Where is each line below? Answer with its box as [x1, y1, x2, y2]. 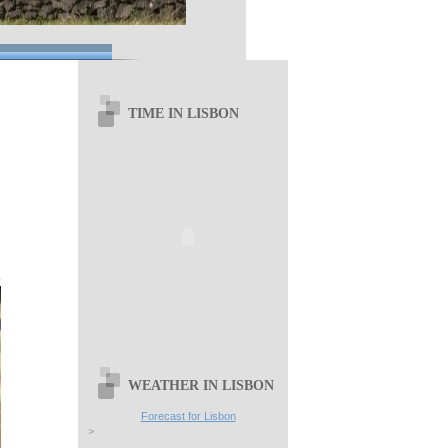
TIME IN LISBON [128, 105, 239, 122]
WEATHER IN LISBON [128, 377, 274, 394]
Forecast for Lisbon [140, 410, 236, 423]
